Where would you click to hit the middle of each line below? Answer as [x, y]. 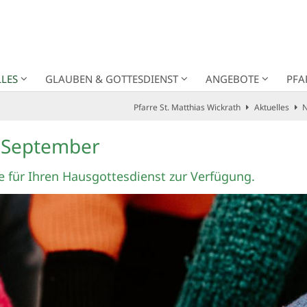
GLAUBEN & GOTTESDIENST [112, 78]
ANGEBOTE [232, 78]
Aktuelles [271, 107]
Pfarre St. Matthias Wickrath [187, 107]
